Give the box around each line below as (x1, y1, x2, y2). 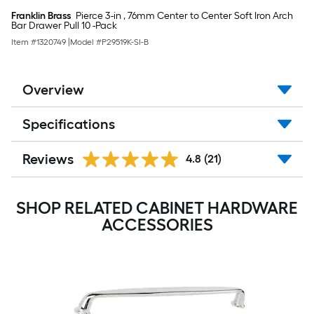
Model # (70, 37, 102, 47)
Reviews (22, 151, 74, 168)
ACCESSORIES (101, 214, 213, 235)
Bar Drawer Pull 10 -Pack (11, 20, 117, 32)
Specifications (22, 116, 115, 132)
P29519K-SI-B (102, 37, 149, 47)
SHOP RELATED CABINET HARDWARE (16, 198, 298, 218)
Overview (22, 81, 84, 98)
